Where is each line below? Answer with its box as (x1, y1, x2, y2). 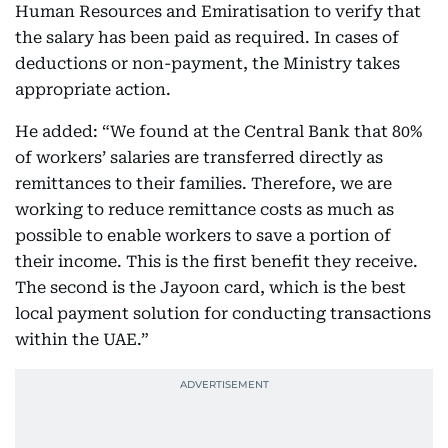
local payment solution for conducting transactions (15, 304, 431, 323)
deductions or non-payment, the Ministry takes (15, 54, 400, 73)
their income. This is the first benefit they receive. (15, 252, 418, 271)
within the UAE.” (15, 330, 149, 349)
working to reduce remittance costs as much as (15, 200, 394, 219)
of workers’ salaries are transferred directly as (15, 148, 383, 167)
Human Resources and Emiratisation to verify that (15, 2, 421, 21)
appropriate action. (15, 80, 171, 99)
